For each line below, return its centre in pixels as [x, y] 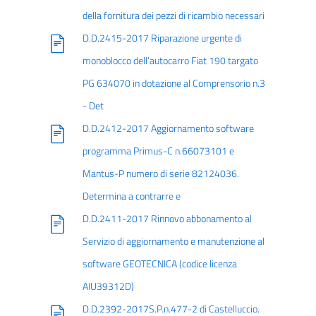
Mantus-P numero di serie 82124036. [160, 174]
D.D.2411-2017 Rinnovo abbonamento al [167, 219]
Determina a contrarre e [131, 196]
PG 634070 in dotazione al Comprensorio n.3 [174, 83]
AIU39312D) [108, 286]
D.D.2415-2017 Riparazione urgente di [162, 38]
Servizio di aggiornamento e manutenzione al [173, 241]
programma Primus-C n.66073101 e [158, 151]
